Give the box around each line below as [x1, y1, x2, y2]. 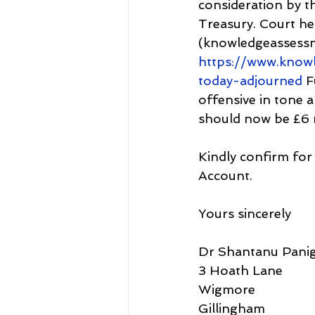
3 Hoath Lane [198, 262, 283, 278]
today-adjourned [198, 72, 302, 88]
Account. [198, 167, 252, 183]
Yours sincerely [198, 205, 291, 221]
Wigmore [198, 281, 255, 297]
